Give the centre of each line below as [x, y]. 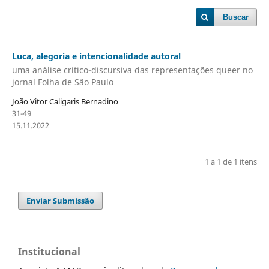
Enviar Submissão [61, 201]
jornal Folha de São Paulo [62, 82]
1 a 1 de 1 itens [231, 162]
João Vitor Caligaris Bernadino [65, 102]
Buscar [236, 17]
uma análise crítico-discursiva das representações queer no [132, 70]
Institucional [49, 252]
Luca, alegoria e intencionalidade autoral [96, 56]
